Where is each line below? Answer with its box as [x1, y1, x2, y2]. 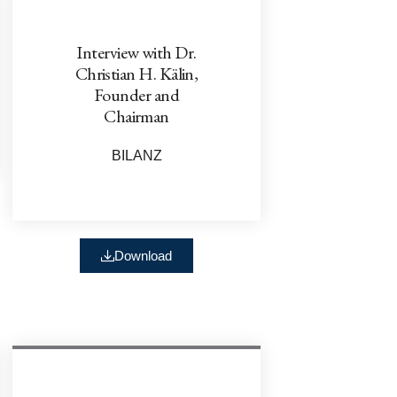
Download [114, 247, 172, 263]
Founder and [93, 82, 180, 106]
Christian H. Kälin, [74, 61, 198, 85]
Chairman [104, 104, 169, 128]
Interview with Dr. [76, 40, 197, 64]
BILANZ [111, 147, 162, 163]
